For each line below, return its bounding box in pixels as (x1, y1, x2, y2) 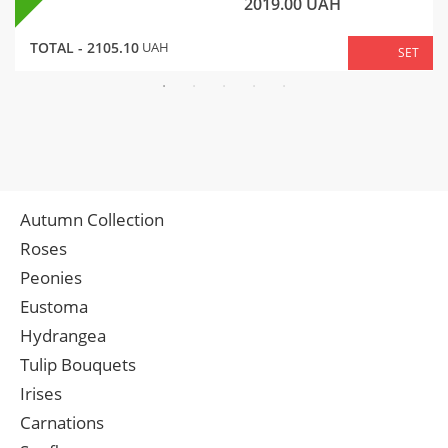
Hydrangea (20, 324, 106, 348)
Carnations (20, 411, 104, 435)
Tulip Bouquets (20, 353, 136, 377)
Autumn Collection (20, 208, 164, 232)
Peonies (20, 266, 82, 290)
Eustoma (20, 295, 88, 319)
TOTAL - (30, 38, 87, 58)
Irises (20, 382, 62, 406)
